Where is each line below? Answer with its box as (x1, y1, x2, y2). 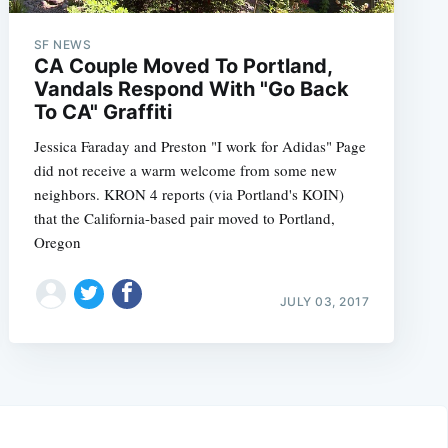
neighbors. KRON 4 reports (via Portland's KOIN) (33, 184, 344, 205)
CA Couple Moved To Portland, (33, 54, 332, 79)
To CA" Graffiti (33, 100, 172, 125)
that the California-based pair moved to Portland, (33, 208, 335, 229)
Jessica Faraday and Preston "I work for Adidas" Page (33, 136, 366, 157)
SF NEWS (33, 37, 92, 53)
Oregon (33, 232, 81, 253)
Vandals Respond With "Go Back (33, 77, 349, 102)
